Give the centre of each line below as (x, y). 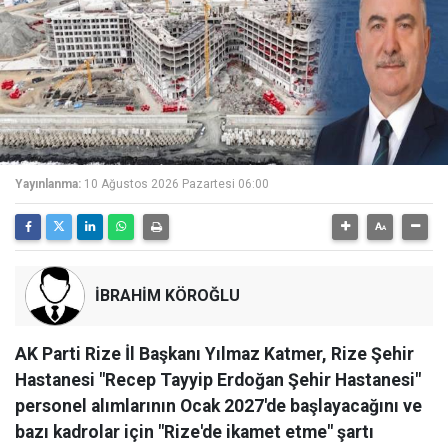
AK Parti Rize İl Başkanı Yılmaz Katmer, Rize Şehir (214, 354)
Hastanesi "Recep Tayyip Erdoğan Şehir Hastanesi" (218, 380)
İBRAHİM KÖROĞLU (167, 295)
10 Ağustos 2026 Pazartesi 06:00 (176, 184)
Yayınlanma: (48, 184)
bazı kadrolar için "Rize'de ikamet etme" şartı (194, 432)
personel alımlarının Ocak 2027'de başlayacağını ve (218, 406)
